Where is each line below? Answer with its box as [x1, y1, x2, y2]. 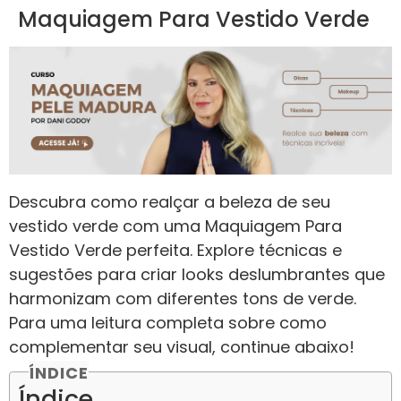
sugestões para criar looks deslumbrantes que [9, 262, 385, 286]
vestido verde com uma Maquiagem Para [9, 214, 342, 237]
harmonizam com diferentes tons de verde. [9, 286, 356, 310]
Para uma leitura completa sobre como [9, 311, 327, 334]
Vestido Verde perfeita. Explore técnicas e [9, 238, 342, 261]
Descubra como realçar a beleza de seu [9, 190, 330, 213]
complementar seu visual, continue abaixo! [9, 335, 354, 358]
